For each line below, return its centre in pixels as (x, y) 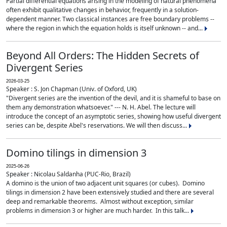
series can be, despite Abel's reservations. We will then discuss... (97, 125)
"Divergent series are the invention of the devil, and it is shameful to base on (113, 98)
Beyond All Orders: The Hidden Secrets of (103, 55)
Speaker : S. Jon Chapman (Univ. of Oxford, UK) (71, 89)
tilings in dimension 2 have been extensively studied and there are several (110, 192)
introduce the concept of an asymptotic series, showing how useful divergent (113, 116)
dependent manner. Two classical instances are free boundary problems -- (110, 19)
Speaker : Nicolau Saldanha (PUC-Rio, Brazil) (68, 174)
